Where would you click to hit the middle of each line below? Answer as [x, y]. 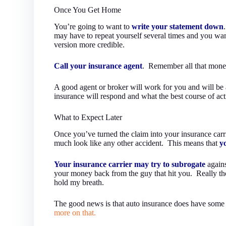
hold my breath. [79, 182]
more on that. [75, 212]
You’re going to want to [93, 26]
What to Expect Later [88, 117]
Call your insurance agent [98, 66]
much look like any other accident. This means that [137, 143]
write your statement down [178, 26]
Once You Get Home [88, 10]
